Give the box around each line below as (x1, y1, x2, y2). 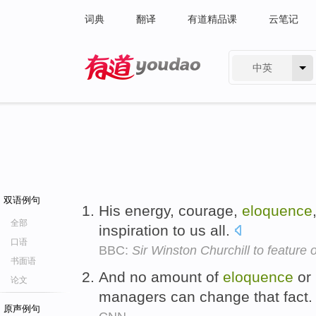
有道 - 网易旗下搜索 (85, 83, 173, 95)
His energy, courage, (99, 202, 242, 219)
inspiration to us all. (99, 222, 234, 238)
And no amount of (99, 268, 223, 285)
